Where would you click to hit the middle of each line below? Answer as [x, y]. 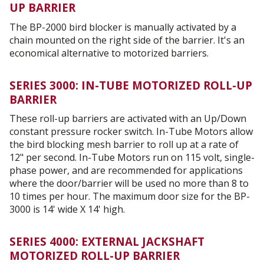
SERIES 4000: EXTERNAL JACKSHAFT [107, 241]
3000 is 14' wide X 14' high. [67, 209]
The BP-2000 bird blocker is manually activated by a [123, 27]
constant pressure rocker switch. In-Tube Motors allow [131, 131]
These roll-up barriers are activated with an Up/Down [128, 118]
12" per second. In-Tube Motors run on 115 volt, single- [132, 157]
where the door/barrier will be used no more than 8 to [129, 183]
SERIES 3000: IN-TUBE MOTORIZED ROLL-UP [131, 85]
